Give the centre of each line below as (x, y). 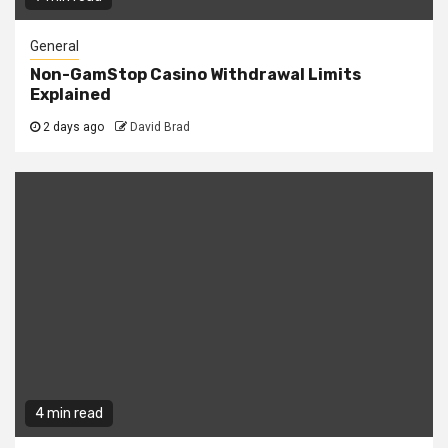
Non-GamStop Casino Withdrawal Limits (195, 75)
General (54, 46)
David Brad (160, 127)
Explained (70, 95)
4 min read (69, 414)
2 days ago (73, 127)
